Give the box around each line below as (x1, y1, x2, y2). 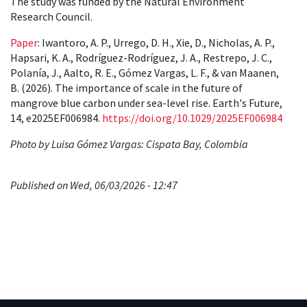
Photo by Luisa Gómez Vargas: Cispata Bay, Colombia (10, 136, 248, 151)
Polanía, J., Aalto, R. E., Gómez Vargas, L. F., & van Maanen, (10, 65, 279, 79)
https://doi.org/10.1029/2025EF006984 (102, 110, 282, 125)
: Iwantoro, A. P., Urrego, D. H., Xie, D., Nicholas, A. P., (38, 35, 275, 49)
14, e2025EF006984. (10, 110, 102, 125)
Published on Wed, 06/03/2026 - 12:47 (10, 177, 177, 192)
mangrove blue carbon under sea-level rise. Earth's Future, (10, 95, 282, 110)
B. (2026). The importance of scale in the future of (10, 80, 243, 95)
